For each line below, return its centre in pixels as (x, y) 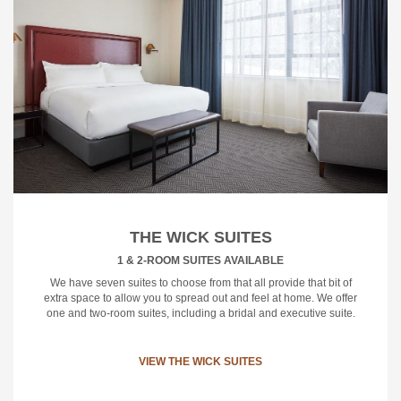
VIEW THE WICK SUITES (200, 361)
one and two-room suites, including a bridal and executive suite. (200, 313)
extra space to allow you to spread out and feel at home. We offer (200, 298)
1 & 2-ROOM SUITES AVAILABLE (200, 260)
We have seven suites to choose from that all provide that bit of (200, 282)
